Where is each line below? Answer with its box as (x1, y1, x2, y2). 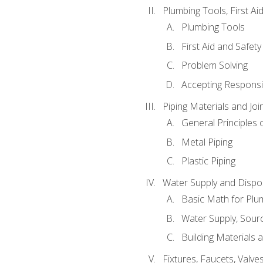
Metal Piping (181, 135, 232, 149)
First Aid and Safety (181, 39, 261, 53)
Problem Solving (181, 59, 248, 72)
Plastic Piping (181, 154, 235, 168)
